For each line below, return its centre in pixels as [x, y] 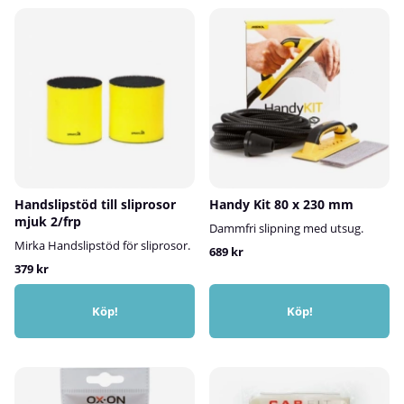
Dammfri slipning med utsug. [286, 228]
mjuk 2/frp [48, 221]
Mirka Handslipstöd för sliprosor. [102, 245]
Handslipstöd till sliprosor [95, 204]
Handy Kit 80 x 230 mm [281, 204]
